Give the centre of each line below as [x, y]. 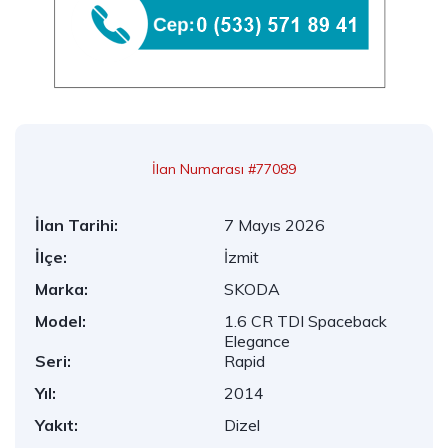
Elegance [257, 341]
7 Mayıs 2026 [274, 225]
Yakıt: [56, 425]
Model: [60, 321]
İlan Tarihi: [76, 225]
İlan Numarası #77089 [224, 169]
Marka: [61, 289]
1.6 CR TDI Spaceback [305, 321]
